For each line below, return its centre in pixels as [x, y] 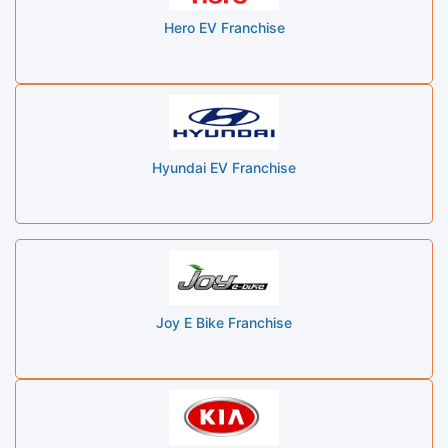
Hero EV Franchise [224, 27]
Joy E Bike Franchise [224, 322]
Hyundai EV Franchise [224, 167]
